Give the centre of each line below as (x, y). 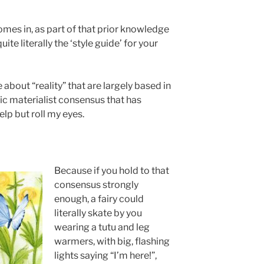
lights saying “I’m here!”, (105, 256)
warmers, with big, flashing (112, 242)
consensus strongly (96, 185)
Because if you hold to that (111, 171)
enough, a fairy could (99, 199)
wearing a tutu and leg (102, 227)
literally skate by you (98, 213)
